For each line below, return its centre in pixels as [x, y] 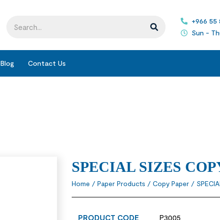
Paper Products [121, 184]
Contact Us [47, 63]
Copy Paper [171, 184]
